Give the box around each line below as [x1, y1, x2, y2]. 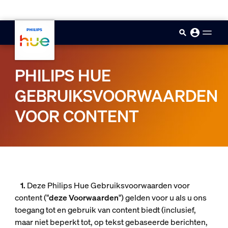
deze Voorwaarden [48, 192, 119, 203]
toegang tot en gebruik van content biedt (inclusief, [14, 204, 196, 215]
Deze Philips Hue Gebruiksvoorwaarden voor [26, 180, 190, 191]
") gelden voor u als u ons [118, 192, 207, 203]
